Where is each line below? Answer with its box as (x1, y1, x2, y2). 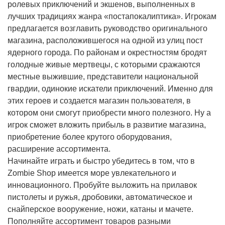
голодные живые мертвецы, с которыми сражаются (8, 60, 200, 69)
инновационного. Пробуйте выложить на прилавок (8, 181, 197, 190)
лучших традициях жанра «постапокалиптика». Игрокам (8, 12, 216, 21)
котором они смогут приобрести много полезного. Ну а (8, 108, 211, 118)
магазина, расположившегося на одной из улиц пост (8, 36, 203, 45)
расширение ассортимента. (8, 145, 110, 154)
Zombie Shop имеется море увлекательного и (8, 169, 176, 178)
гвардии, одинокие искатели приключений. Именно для (8, 84, 213, 93)
